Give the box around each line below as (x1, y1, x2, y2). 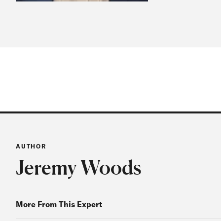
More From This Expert (15, 199, 102, 210)
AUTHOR (15, 143, 47, 150)
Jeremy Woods (15, 155, 142, 180)
